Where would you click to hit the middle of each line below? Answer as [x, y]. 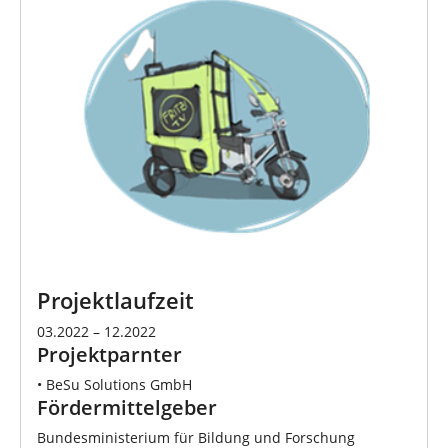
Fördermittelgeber [127, 406]
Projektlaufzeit [115, 300]
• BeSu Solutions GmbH [114, 384]
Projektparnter [109, 353]
